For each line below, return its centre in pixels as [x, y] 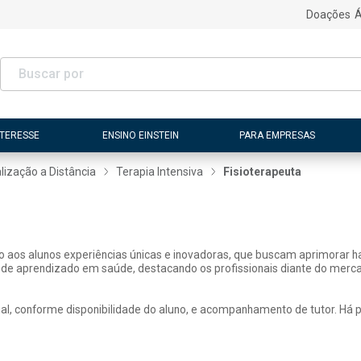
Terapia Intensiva [160, 172]
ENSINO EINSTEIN [141, 135]
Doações [328, 15]
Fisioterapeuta [263, 172]
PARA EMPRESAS [277, 135]
